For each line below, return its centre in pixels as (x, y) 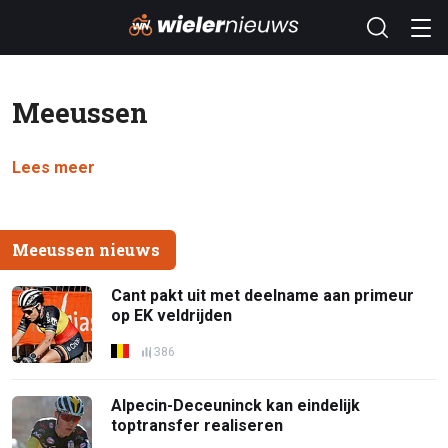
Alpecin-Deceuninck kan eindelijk (236, 405)
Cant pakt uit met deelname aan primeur (263, 295)
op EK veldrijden (172, 315)
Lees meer (53, 167)
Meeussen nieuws (86, 249)
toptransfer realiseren (197, 425)
